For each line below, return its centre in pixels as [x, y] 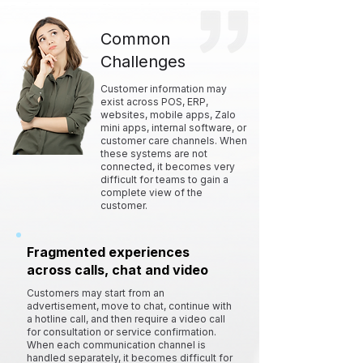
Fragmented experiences [108, 252]
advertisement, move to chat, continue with [129, 306]
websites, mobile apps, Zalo [168, 115]
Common [135, 39]
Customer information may [164, 89]
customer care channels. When [174, 141]
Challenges [143, 62]
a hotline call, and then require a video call [126, 319]
